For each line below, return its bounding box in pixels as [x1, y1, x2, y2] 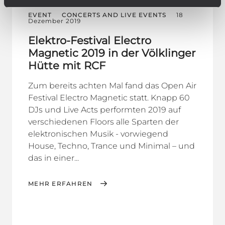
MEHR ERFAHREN [28, 179, 93, 187]
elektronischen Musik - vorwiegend [28, 129, 168, 139]
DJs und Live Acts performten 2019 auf [28, 104, 181, 115]
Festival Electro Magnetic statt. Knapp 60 [28, 92, 190, 102]
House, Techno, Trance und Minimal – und [28, 141, 195, 151]
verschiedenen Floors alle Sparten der [28, 117, 179, 127]
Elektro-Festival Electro [28, 34, 151, 47]
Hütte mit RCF [28, 59, 105, 72]
